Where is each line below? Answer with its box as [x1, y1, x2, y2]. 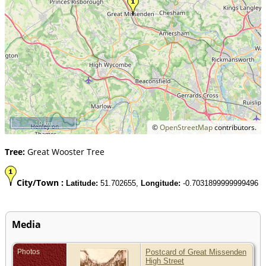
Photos [17, 247, 40, 256]
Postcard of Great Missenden [145, 247, 246, 256]
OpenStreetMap [160, 122, 213, 132]
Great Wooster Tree [25, 145, 104, 157]
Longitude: [141, 178, 180, 188]
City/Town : [17, 176, 66, 188]
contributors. [213, 122, 256, 132]
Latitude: [66, 178, 98, 188]
